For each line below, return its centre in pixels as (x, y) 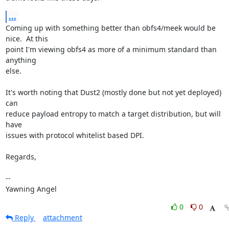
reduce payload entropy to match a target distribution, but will (113, 114)
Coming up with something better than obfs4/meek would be (110, 28)
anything (21, 60)
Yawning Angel (31, 189)
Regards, (21, 157)
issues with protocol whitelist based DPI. (75, 135)
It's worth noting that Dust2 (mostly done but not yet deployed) (113, 92)
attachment (62, 217)
